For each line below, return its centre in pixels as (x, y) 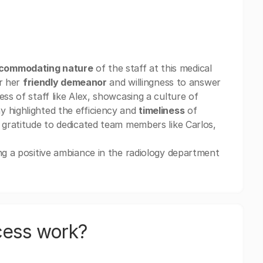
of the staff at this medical (152, 68)
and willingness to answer (163, 82)
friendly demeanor (65, 82)
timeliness (162, 110)
